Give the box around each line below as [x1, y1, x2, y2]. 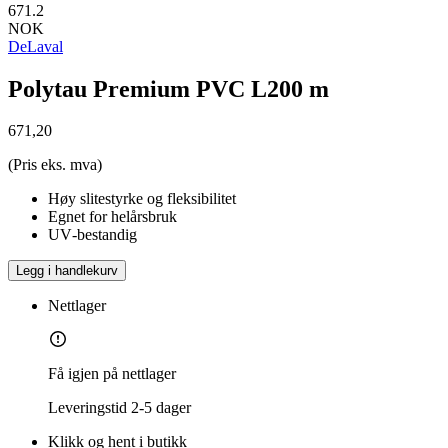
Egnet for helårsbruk [48, 208, 177, 226]
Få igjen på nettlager [48, 365, 176, 383]
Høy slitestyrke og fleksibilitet [48, 190, 236, 208]
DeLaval [8, 37, 63, 55]
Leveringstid [48, 399, 127, 417]
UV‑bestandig [48, 226, 137, 244]
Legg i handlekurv [16, 263, 118, 279]
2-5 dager [131, 399, 191, 417]
